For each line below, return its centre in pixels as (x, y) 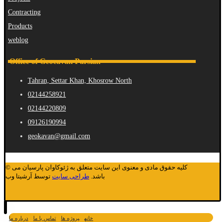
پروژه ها (70, 218)
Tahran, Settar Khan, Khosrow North (80, 80)
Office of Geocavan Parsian (55, 61)
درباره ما (19, 218)
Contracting (24, 12)
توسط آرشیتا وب (29, 176)
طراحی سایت (71, 176)
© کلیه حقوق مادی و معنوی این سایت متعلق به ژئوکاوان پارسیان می (9, 167)
